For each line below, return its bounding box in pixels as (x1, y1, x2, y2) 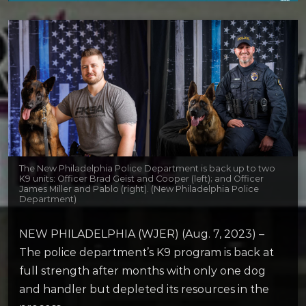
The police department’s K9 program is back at (19, 246, 274, 260)
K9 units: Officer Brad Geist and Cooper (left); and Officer (19, 173, 264, 184)
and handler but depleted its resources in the (19, 283, 269, 296)
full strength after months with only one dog (19, 264, 266, 278)
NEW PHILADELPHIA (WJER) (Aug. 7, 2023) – (19, 227, 264, 241)
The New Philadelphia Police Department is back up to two (19, 163, 275, 173)
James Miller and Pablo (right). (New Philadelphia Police (19, 183, 259, 194)
